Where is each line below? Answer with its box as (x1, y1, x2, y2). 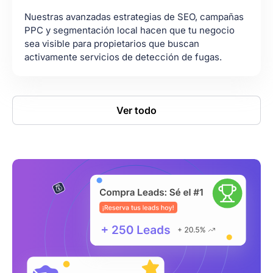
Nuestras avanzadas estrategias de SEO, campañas (24, 11, 244, 23)
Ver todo (116, 104, 157, 117)
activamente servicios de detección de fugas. (24, 51, 222, 63)
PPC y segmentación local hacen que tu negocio (24, 24, 235, 37)
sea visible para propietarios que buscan (24, 38, 199, 50)
